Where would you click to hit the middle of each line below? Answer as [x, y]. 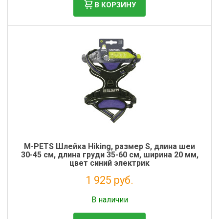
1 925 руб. [109, 180]
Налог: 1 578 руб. [109, 192]
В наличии [109, 200]
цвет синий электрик [109, 163]
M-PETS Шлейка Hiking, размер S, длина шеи [109, 146]
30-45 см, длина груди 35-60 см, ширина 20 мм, [109, 155]
